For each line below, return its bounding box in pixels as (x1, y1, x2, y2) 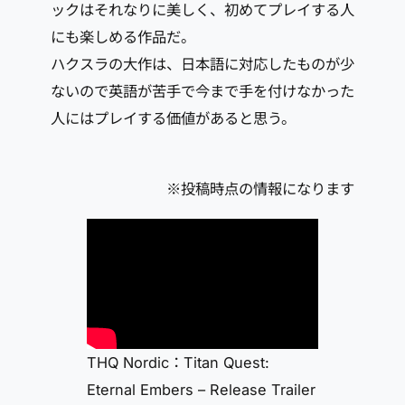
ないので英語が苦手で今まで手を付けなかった (51, 82, 354, 101)
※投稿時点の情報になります (166, 180, 354, 199)
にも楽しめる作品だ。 (51, 28, 195, 47)
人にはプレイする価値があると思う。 (51, 109, 296, 128)
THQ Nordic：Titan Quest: (87, 353, 269, 372)
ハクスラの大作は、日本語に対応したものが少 (51, 55, 354, 74)
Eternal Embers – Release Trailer (87, 381, 316, 400)
